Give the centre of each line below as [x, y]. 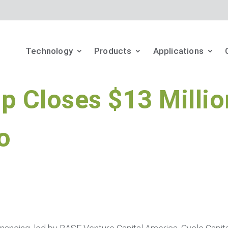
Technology [49, 51]
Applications [178, 51]
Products [113, 51]
